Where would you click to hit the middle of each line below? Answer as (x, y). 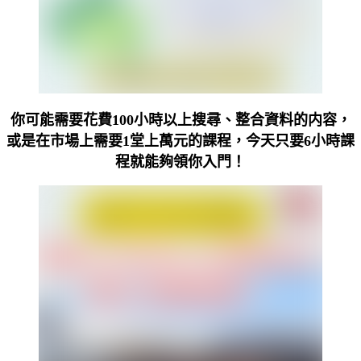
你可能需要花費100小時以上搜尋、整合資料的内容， (180, 120)
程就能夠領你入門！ (180, 162)
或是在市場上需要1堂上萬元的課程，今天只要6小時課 (180, 141)
